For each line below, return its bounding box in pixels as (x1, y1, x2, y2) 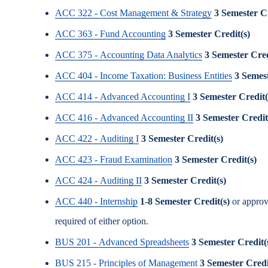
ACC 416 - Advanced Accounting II (55, 112, 193, 123)
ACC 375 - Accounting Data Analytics (55, 50, 202, 60)
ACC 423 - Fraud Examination (55, 154, 172, 165)
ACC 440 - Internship (55, 196, 138, 206)
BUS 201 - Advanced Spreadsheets (55, 237, 189, 247)
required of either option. (55, 216, 148, 226)
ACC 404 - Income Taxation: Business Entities (55, 71, 232, 81)
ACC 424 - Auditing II (55, 175, 142, 185)
